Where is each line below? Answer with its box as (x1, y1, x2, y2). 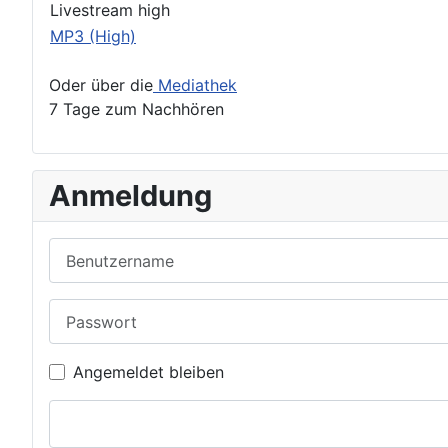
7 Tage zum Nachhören (49, 99, 224, 119)
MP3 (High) (50, 26, 136, 46)
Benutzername (48, 239, 156, 259)
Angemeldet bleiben (73, 362, 224, 383)
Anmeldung (49, 178, 212, 213)
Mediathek (153, 75, 237, 95)
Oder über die (49, 75, 153, 95)
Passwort (48, 300, 119, 321)
